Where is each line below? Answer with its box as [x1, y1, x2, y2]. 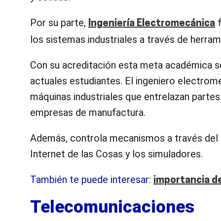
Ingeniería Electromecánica [88, 18, 215, 29]
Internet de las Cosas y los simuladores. [30, 147, 203, 160]
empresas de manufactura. [30, 106, 146, 118]
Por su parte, [30, 16, 88, 29]
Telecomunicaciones [30, 196, 194, 217]
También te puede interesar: [30, 173, 153, 185]
